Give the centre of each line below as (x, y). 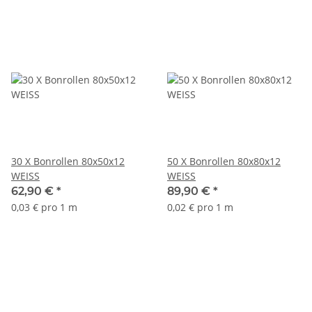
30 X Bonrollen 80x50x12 (68, 161)
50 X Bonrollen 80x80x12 (224, 161)
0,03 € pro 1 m (44, 207)
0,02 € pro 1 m (200, 207)
